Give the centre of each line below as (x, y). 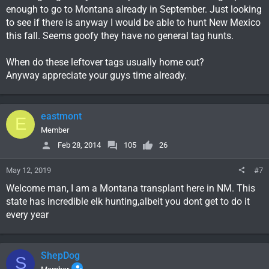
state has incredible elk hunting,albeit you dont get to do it (128, 201)
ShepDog (60, 255)
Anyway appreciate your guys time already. (96, 75)
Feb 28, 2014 (79, 145)
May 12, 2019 (29, 170)
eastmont (61, 116)
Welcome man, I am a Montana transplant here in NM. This (131, 188)
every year (27, 214)
